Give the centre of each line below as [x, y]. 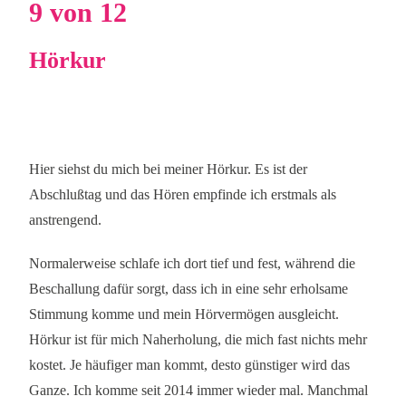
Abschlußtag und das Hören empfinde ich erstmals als [183, 194]
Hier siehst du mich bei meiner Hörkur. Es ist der [169, 169]
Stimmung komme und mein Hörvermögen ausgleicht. [184, 314]
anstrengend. [66, 220]
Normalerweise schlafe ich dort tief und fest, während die [193, 263]
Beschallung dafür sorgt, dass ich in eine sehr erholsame [189, 289]
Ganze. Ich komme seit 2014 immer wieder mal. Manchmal [199, 390]
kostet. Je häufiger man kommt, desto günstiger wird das [190, 365]
